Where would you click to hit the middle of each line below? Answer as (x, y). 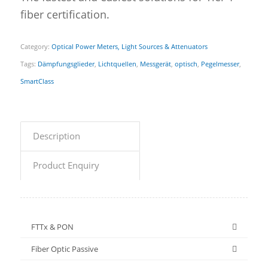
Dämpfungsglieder (66, 63)
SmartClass (37, 81)
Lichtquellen (117, 63)
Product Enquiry (66, 165)
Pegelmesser (220, 63)
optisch (186, 63)
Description (56, 135)
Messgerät (155, 63)
